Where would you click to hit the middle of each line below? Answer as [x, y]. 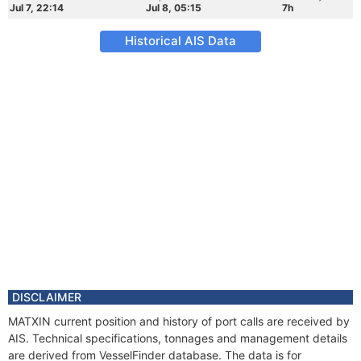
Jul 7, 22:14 [37, 8]
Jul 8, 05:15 [174, 8]
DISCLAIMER [47, 297]
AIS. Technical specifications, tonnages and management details [178, 338]
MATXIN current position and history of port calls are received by [179, 321]
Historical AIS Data [180, 41]
